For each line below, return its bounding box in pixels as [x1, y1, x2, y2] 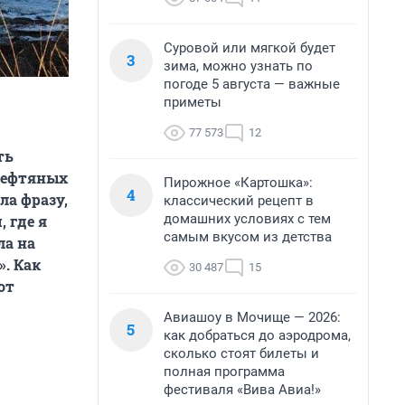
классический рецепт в [164, 193, 314, 209]
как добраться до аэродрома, [164, 327, 351, 344]
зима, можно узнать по [164, 58, 313, 74]
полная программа [164, 363, 285, 380]
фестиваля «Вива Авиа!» [164, 381, 321, 398]
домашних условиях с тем [164, 211, 331, 227]
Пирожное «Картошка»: [164, 174, 313, 191]
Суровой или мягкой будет [164, 40, 335, 56]
